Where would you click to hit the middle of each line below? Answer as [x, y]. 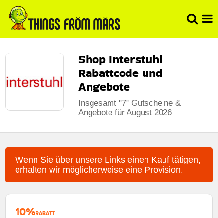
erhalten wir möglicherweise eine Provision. [99, 170]
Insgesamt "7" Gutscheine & [130, 103]
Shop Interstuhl [121, 59]
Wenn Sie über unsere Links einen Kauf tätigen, [108, 159]
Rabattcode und [121, 73]
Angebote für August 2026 [125, 112]
